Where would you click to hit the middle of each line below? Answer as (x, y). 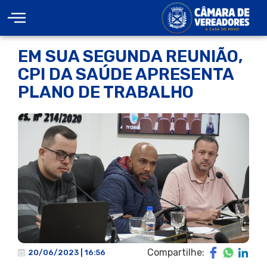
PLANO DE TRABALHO (106, 92)
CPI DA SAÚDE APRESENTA (126, 74)
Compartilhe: (176, 253)
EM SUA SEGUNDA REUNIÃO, (131, 56)
